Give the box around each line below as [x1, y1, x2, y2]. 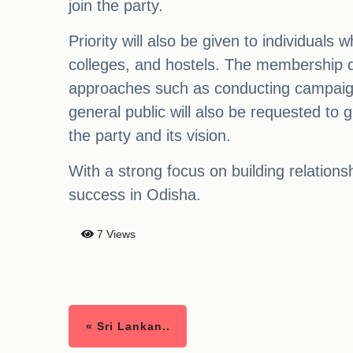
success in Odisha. [69, 186, 201, 204]
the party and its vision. [69, 127, 231, 145]
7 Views [94, 228, 136, 241]
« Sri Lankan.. [85, 320, 170, 333]
